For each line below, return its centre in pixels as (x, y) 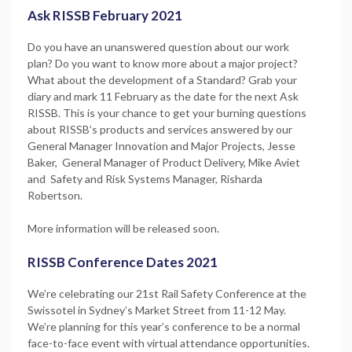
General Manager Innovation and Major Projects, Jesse (161, 145)
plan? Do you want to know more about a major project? (163, 63)
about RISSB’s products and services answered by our (160, 129)
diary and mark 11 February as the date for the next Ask (163, 96)
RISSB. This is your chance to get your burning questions (167, 112)
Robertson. (55, 195)
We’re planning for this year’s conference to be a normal (164, 326)
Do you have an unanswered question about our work (158, 46)
